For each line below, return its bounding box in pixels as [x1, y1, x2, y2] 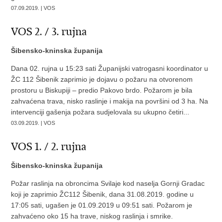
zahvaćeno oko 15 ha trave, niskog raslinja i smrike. [11, 212, 175, 220]
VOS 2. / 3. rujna [11, 25, 87, 38]
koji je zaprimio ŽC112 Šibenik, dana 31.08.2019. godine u [11, 190, 194, 198]
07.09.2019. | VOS [11, 5, 55, 11]
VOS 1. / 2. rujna [11, 140, 87, 153]
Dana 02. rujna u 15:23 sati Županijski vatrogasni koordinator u [11, 64, 209, 72]
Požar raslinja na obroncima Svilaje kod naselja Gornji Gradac [11, 179, 205, 187]
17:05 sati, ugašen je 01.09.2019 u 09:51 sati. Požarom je [11, 201, 193, 209]
